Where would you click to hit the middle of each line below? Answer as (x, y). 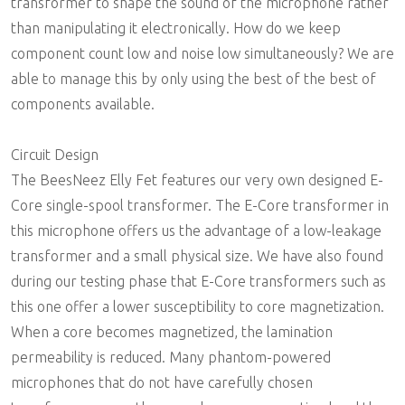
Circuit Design (55, 155)
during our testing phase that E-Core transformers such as (198, 281)
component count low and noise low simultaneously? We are (202, 53)
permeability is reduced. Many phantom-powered (171, 357)
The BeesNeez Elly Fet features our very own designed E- (197, 180)
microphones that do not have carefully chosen (162, 382)
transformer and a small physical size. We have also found (197, 256)
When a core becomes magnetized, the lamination (172, 332)
